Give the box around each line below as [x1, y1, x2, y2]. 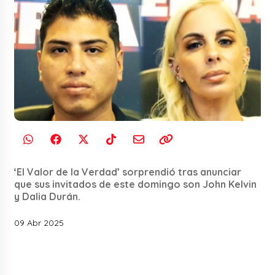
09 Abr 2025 [14, 217, 64, 228]
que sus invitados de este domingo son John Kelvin [14, 177, 257, 190]
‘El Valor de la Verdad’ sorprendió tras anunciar [14, 165, 242, 178]
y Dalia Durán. [14, 190, 81, 203]
